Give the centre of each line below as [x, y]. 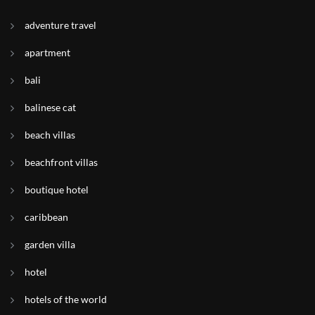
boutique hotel [57, 189]
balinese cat [50, 107]
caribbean [46, 217]
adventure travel [60, 25]
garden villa [50, 244]
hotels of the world [66, 299]
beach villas [50, 135]
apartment [47, 52]
